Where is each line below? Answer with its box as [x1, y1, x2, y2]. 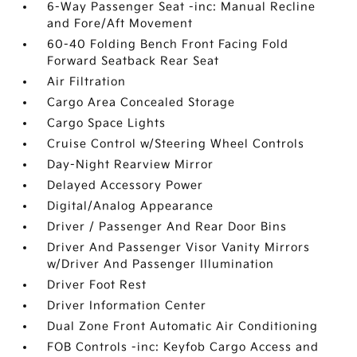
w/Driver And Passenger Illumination [47, 257, 275, 271]
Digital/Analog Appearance [47, 199, 214, 213]
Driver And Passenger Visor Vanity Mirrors [47, 241, 311, 254]
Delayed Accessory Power [47, 178, 204, 192]
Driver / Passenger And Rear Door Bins [47, 220, 288, 233]
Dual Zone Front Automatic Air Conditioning [47, 320, 319, 333]
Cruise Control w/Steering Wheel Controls [47, 137, 305, 151]
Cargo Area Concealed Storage [47, 96, 236, 109]
